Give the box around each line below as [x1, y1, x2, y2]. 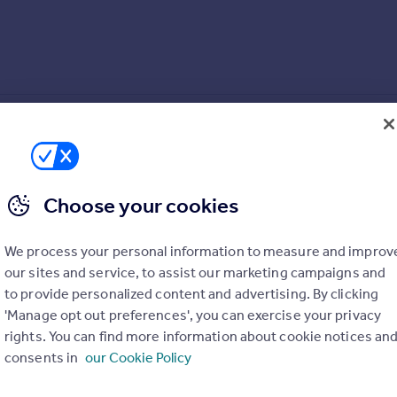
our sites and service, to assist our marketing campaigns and [4, 264, 386, 281]
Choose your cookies [43, 193, 238, 218]
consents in [4, 349, 82, 366]
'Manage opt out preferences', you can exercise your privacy [4, 307, 381, 323]
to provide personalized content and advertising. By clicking [4, 285, 379, 302]
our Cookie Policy [85, 349, 192, 366]
